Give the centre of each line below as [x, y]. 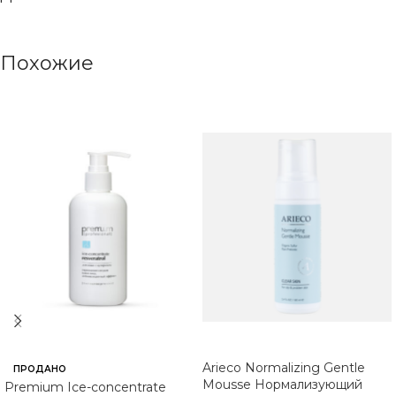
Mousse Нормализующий [282, 385]
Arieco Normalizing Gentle [284, 368]
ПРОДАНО [40, 369]
